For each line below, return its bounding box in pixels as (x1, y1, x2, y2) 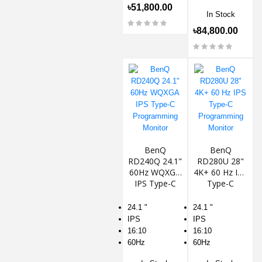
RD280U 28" (197, 155, 244, 167)
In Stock (206, 9, 235, 19)
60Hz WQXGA (129, 166, 181, 178)
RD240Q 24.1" (128, 155, 182, 167)
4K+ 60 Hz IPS (194, 166, 247, 178)
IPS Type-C (134, 177, 176, 189)
